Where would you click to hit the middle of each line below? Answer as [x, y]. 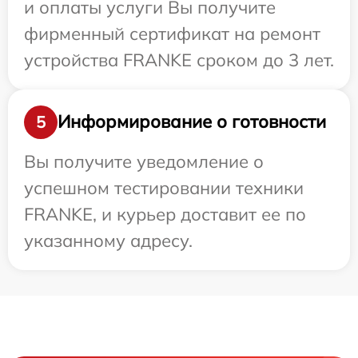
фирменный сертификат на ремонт [172, 33]
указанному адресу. [108, 240]
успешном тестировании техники [164, 187]
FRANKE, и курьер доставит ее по [165, 214]
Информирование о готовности [192, 122]
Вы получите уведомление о [144, 161]
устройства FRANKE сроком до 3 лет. [179, 60]
